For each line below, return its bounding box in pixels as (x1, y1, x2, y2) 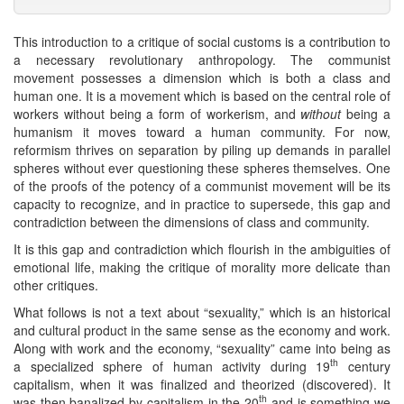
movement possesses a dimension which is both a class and (14, 68, 390, 87)
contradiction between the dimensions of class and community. (14, 212, 370, 231)
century (338, 356, 390, 375)
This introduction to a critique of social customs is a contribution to (14, 32, 390, 50)
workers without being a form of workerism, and (14, 104, 301, 123)
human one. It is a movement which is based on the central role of (14, 86, 390, 105)
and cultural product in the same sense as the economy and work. (14, 320, 390, 339)
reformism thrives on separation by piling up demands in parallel (14, 140, 390, 159)
